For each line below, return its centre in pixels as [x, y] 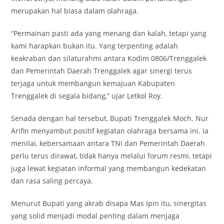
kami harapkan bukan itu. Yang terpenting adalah [95, 46]
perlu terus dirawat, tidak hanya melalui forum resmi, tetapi [112, 156]
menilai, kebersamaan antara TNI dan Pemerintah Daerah [108, 143]
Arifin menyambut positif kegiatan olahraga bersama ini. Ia [110, 131]
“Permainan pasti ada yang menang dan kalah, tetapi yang [109, 33]
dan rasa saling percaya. [52, 181]
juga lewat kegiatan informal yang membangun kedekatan [109, 168]
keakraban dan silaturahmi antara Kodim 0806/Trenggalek [109, 58]
